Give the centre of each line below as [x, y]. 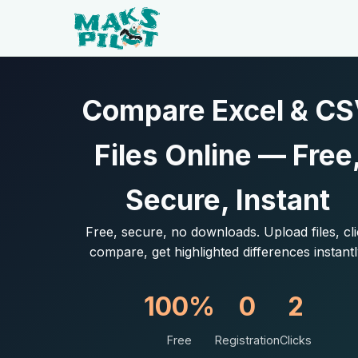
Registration [248, 340]
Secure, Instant [228, 200]
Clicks [296, 340]
